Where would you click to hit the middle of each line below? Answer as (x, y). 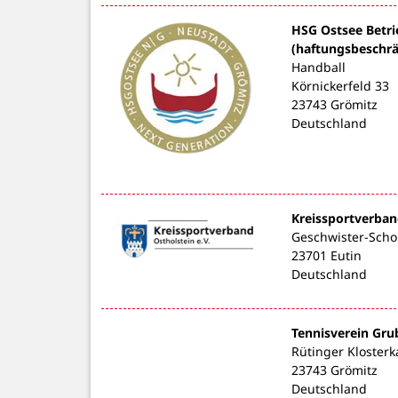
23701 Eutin (326, 255)
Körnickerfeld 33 (340, 85)
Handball (318, 67)
